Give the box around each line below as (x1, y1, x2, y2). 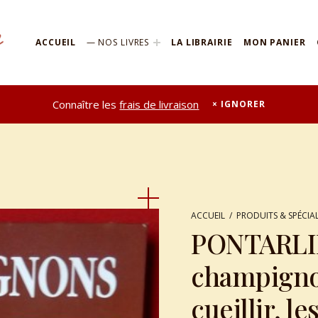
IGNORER (221, 98, 265, 111)
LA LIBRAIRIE (170, 36, 233, 49)
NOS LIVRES (98, 36, 150, 49)
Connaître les (53, 97, 120, 111)
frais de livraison (119, 97, 199, 111)
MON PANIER (243, 36, 306, 49)
